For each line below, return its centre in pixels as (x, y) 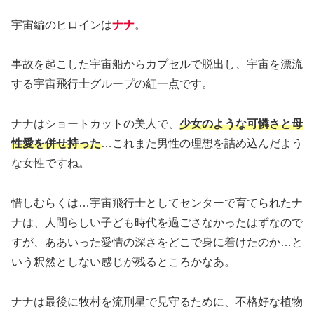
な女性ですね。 (50, 163)
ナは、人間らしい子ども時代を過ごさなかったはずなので (157, 222)
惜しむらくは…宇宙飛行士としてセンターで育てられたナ (157, 203)
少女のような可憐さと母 (241, 124)
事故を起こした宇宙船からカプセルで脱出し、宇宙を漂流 (157, 64)
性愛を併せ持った (56, 144)
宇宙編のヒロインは (62, 25)
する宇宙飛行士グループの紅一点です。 (112, 84)
